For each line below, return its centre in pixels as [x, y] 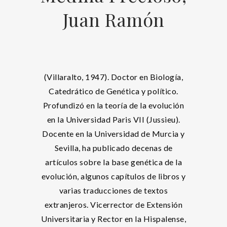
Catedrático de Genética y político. [113, 91]
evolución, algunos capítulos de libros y [113, 176]
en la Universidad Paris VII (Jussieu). [113, 119]
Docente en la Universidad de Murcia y [113, 134]
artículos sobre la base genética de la [113, 162]
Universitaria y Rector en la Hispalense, [113, 219]
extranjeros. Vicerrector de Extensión [113, 204]
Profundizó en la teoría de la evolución [113, 105]
